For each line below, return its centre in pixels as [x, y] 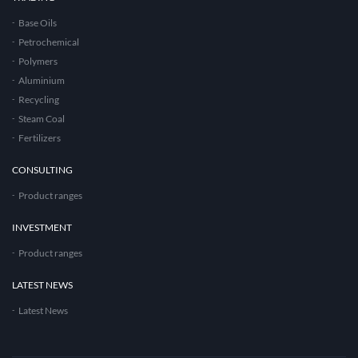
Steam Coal [42, 119]
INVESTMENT [42, 228]
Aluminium [42, 81]
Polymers [38, 62]
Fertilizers [40, 138]
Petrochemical [49, 42]
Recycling [39, 100]
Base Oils [38, 23]
